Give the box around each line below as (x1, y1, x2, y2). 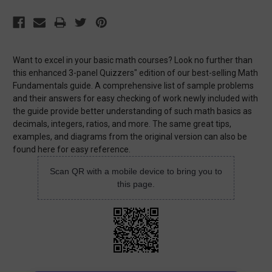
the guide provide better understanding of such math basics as (13, 106, 252, 117)
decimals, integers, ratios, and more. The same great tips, (13, 119, 231, 129)
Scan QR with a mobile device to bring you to (49, 166, 222, 177)
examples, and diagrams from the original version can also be (13, 132, 247, 142)
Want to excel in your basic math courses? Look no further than (13, 55, 253, 66)
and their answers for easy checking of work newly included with (13, 93, 258, 104)
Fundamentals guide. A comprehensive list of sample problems (13, 81, 254, 91)
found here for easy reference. (13, 144, 131, 155)
